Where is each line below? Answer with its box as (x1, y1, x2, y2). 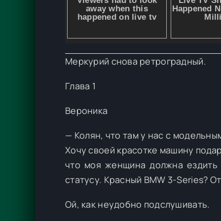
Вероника (65, 105, 108, 117)
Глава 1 (65, 80, 96, 92)
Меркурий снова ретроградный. (65, 55, 206, 68)
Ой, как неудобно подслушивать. (65, 198, 210, 211)
